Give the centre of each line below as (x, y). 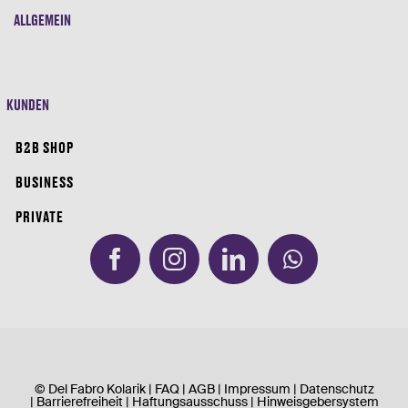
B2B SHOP (44, 147)
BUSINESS (44, 181)
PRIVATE (39, 216)
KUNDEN (27, 104)
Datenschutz (337, 389)
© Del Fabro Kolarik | (94, 389)
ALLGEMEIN (42, 19)
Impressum (257, 389)
